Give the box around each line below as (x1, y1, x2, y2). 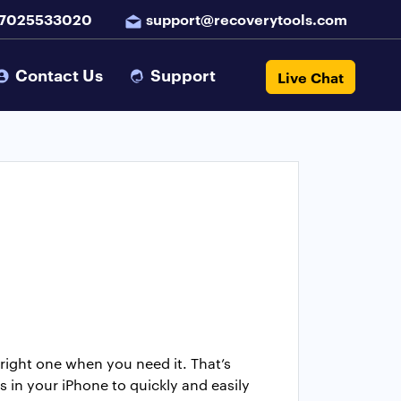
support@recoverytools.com (146, 9, 347, 29)
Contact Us (12, 63, 107, 87)
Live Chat (277, 66, 345, 87)
